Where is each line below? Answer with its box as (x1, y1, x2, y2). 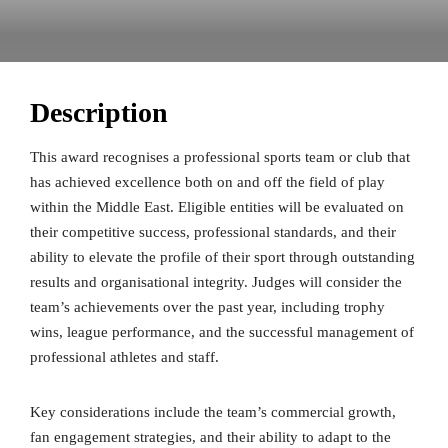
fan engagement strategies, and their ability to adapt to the (30, 428, 391, 445)
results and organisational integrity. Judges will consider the (30, 273, 402, 290)
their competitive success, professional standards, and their (30, 223, 396, 240)
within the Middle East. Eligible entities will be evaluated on (30, 198, 404, 215)
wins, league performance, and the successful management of (30, 323, 414, 340)
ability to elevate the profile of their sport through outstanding (30, 248, 415, 265)
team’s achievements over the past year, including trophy (30, 298, 385, 315)
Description (30, 97, 168, 128)
